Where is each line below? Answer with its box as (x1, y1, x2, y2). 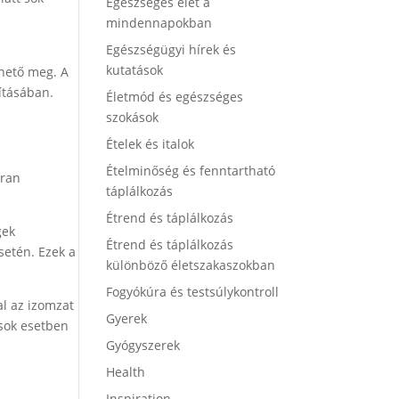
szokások (106, 109, 159, 126)
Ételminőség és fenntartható (106, 162, 276, 179)
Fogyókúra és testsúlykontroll (106, 283, 280, 300)
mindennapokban (106, 14, 213, 31)
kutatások (106, 61, 164, 78)
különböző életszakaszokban (106, 256, 276, 273)
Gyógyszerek (106, 337, 181, 354)
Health (106, 363, 146, 380)
